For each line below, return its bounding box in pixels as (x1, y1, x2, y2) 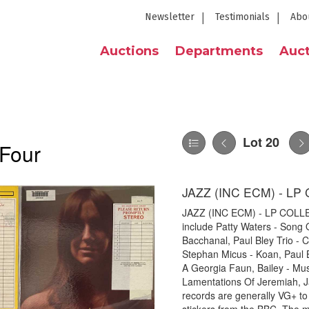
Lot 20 (243, 133, 279, 151)
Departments (175, 43, 263, 59)
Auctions (100, 43, 159, 59)
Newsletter (145, 11, 195, 23)
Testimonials (215, 11, 270, 23)
